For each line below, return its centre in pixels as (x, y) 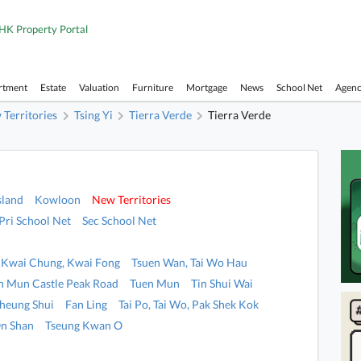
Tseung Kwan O (84, 326)
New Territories (132, 200)
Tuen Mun (155, 284)
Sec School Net (120, 221)
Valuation (99, 87)
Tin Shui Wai (222, 284)
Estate (53, 87)
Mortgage (207, 87)
